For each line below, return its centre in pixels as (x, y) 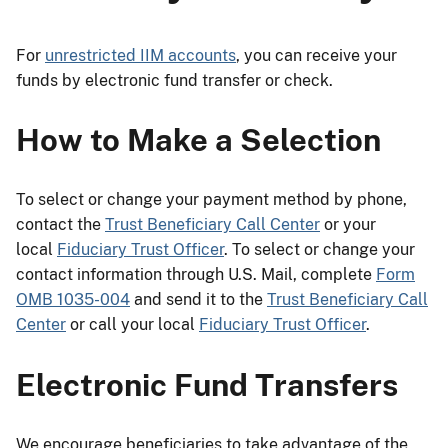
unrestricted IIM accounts (140, 55)
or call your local (132, 325)
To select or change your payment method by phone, (211, 200)
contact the (60, 225)
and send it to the (198, 300)
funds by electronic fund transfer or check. (174, 80)
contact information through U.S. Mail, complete (196, 275)
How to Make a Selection (198, 140)
